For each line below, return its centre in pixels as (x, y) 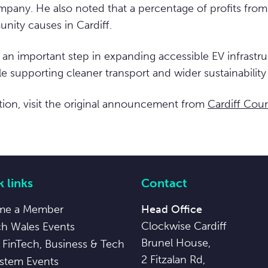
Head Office (172, 209)
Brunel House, (176, 243)
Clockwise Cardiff (184, 226)
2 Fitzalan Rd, (173, 260)
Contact (164, 183)
